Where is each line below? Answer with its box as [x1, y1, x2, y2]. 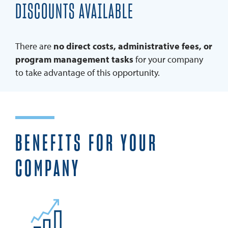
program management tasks [15, 53, 133, 66]
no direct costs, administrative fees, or [53, 40, 212, 52]
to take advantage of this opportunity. [15, 67, 160, 79]
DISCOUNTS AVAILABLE [15, 2, 134, 23]
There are [15, 40, 53, 52]
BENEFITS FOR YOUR [15, 132, 158, 156]
